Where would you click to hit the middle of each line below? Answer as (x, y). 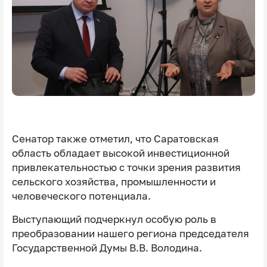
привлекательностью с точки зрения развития (126, 167)
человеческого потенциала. (81, 196)
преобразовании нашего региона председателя (130, 233)
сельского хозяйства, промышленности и (114, 181)
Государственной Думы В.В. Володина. (107, 248)
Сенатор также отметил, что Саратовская (115, 139)
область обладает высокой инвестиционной (120, 153)
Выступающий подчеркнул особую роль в (114, 219)
